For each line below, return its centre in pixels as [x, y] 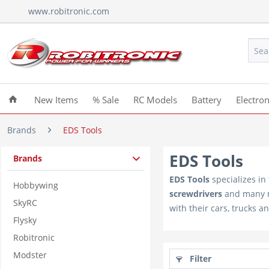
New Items [56, 100]
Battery [207, 100]
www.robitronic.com [69, 11]
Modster [30, 255]
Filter [199, 258]
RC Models [155, 100]
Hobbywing [36, 185]
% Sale [106, 100]
